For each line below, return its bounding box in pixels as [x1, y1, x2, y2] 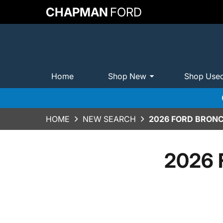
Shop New [108, 71, 146, 81]
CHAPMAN [46, 4, 108, 19]
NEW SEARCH [83, 114, 136, 124]
